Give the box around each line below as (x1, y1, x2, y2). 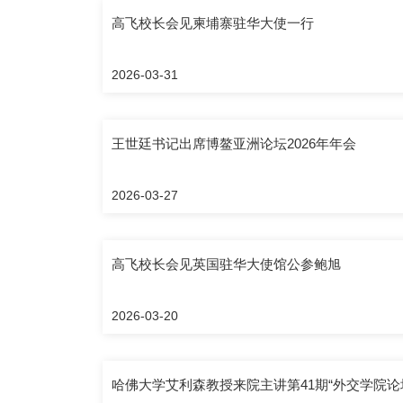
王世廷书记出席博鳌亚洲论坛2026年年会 (112, 135, 356, 151)
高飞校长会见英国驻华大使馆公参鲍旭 (112, 255, 341, 272)
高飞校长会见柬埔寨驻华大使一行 (112, 14, 314, 31)
